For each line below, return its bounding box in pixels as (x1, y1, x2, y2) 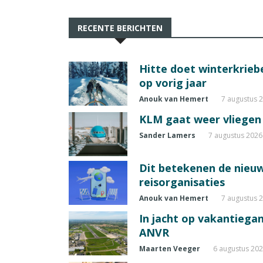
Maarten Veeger (139, 243, 200, 254)
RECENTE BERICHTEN (77, 22, 163, 33)
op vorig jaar (139, 75, 207, 90)
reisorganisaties (139, 174, 225, 189)
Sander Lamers (139, 130, 195, 140)
